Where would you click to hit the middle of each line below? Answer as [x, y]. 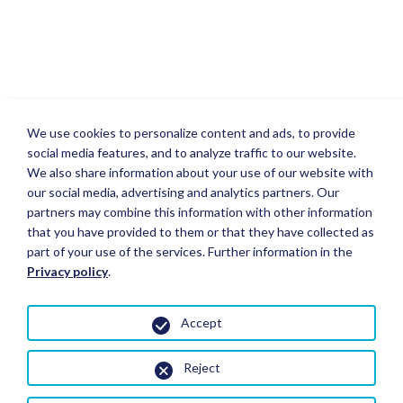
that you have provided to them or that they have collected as [201, 232]
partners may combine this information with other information [200, 212]
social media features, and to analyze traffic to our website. [192, 152]
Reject [201, 367]
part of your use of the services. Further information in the [190, 251]
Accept [201, 322]
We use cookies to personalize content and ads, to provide [191, 133]
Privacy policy [67, 271]
